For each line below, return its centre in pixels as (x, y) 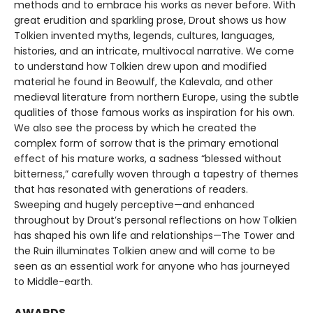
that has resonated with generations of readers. (131, 189)
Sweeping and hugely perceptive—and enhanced (134, 204)
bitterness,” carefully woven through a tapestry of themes (156, 174)
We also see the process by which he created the (135, 128)
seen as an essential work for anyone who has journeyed (152, 266)
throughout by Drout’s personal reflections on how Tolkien (155, 220)
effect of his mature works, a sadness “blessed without (148, 158)
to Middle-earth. (53, 281)
